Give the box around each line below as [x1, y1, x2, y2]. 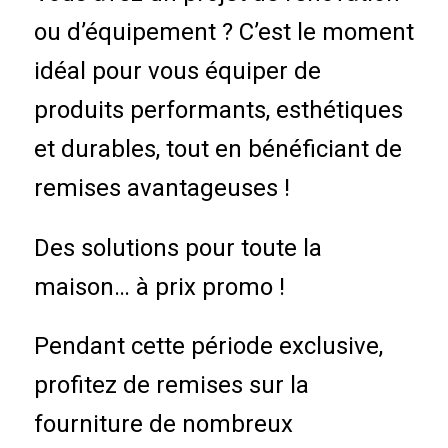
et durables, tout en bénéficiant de [33, 135, 402, 164]
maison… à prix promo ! [33, 272, 285, 301]
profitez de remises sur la [33, 371, 309, 400]
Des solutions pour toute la [33, 233, 322, 262]
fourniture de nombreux [33, 410, 293, 439]
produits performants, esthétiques [33, 96, 403, 125]
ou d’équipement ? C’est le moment [33, 18, 414, 47]
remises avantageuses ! [33, 174, 290, 203]
